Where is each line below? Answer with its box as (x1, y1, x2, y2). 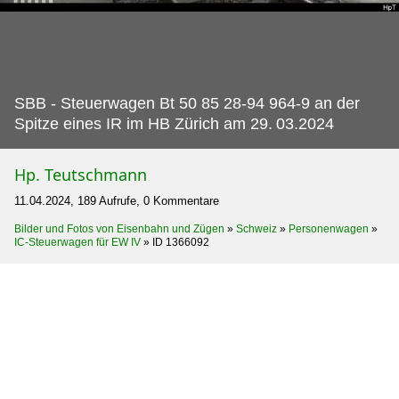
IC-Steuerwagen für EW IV (14, 235, 141, 248)
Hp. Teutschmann (14, 163, 147, 185)
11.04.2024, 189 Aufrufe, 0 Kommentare (14, 193, 219, 208)
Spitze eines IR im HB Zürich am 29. (14, 114, 273, 133)
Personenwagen (289, 222, 369, 235)
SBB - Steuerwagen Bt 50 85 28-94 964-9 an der (14, 94, 360, 112)
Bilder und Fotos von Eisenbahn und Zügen (14, 222, 224, 235)
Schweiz (236, 222, 277, 235)
